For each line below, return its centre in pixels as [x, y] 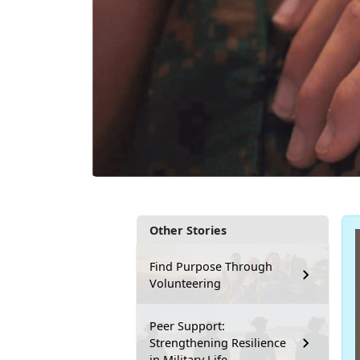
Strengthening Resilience [218, 343]
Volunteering [185, 284]
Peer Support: [187, 326]
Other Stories [188, 231]
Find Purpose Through [211, 267]
